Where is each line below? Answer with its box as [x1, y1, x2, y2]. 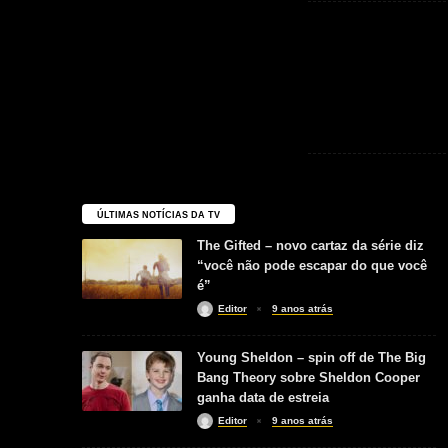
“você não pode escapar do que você [197, 258, 427, 273]
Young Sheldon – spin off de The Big [197, 350, 426, 365]
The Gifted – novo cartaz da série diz [197, 238, 424, 253]
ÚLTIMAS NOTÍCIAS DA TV [97, 210, 220, 220]
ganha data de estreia [197, 390, 329, 405]
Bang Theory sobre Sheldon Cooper [197, 370, 420, 385]
